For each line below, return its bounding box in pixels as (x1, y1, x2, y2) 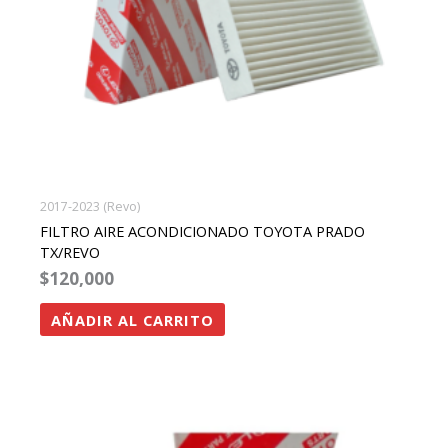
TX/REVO (39, 242, 100, 263)
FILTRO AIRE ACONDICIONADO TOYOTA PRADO (39, 221, 365, 242)
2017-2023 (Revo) (39, 197, 140, 215)
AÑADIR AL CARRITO (50, 309, 214, 330)
